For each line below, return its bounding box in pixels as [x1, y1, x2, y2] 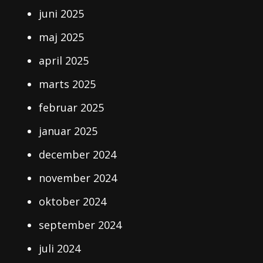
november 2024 [39, 171, 117, 186]
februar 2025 [39, 100, 104, 115]
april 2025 [39, 53, 89, 68]
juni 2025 [39, 6, 85, 21]
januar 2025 [39, 124, 98, 139]
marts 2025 [39, 77, 96, 92]
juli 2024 [39, 241, 81, 256]
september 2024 [39, 218, 122, 232]
